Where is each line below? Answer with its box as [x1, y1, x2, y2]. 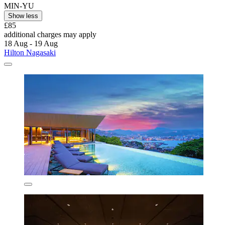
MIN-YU [4, 1, 34, 10]
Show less [8, 12, 38, 20]
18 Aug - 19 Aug [4, 39, 58, 48]
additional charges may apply [4, 30, 96, 39]
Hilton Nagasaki [4, 48, 56, 57]
